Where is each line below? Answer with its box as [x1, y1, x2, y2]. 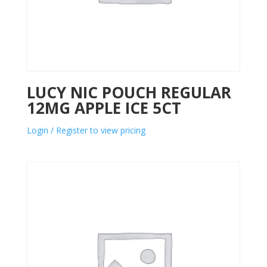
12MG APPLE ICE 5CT [26, 97, 181, 119]
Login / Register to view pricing [26, 124, 145, 136]
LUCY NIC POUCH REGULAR [26, 81, 231, 103]
